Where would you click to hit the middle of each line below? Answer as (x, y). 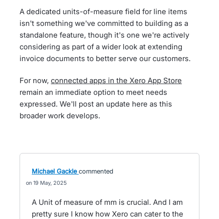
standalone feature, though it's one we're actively (104, 35)
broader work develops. (60, 116)
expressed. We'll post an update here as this (96, 104)
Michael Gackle (54, 171)
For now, (35, 80)
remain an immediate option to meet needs (93, 92)
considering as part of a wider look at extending (101, 47)
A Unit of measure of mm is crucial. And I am (107, 202)
